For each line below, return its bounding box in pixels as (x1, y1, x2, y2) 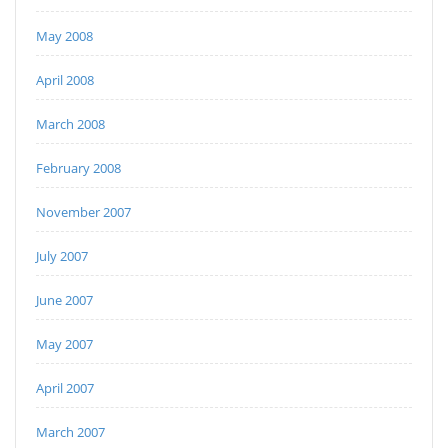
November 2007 (36, 203, 131, 222)
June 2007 (36, 291, 93, 310)
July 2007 (36, 247, 88, 266)
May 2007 (36, 335, 93, 354)
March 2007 (36, 423, 105, 442)
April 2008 (36, 71, 94, 90)
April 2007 (36, 379, 94, 398)
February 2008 (36, 159, 121, 178)
